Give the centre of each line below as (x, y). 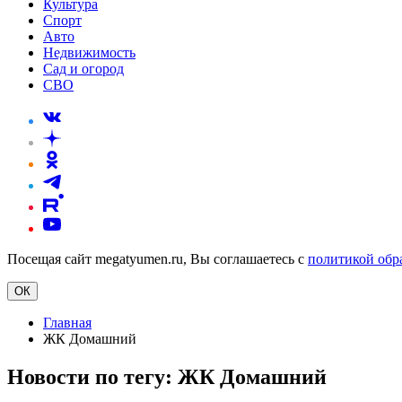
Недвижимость (89, 52)
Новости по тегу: (92, 376)
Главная (67, 323)
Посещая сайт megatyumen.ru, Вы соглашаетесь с (157, 259)
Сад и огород (83, 69)
